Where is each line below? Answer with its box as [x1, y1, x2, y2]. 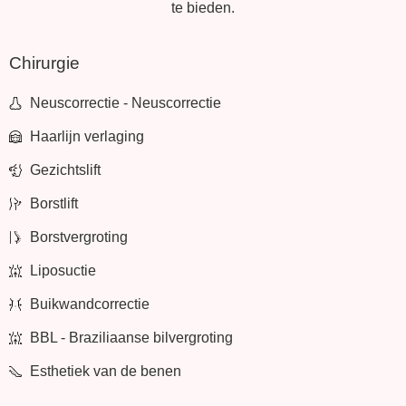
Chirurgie [9, 53, 80, 72]
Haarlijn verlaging [29, 128, 144, 144]
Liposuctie [29, 262, 96, 278]
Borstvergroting [29, 228, 128, 245]
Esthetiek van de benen [29, 362, 181, 379]
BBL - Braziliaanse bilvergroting [29, 329, 233, 345]
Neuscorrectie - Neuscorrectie [29, 94, 221, 111]
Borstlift [29, 195, 78, 211]
